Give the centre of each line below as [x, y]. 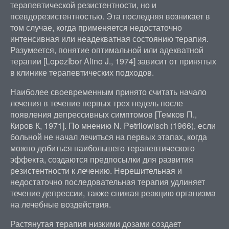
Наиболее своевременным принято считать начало [108, 92]
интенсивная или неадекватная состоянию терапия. [109, 39]
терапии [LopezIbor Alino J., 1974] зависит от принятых [113, 61]
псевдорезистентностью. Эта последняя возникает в [110, 16]
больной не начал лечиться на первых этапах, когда [108, 137]
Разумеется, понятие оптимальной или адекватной [107, 50]
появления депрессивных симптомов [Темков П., [103, 114]
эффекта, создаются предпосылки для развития [101, 159]
